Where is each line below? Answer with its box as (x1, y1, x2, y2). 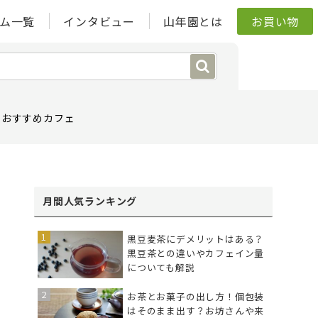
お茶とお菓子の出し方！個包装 (127, 290, 265, 304)
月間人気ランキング (43, 193, 138, 208)
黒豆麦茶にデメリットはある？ (127, 231, 265, 246)
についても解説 (127, 260, 195, 274)
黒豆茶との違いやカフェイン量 (127, 246, 265, 260)
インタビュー (63, 12, 136, 30)
